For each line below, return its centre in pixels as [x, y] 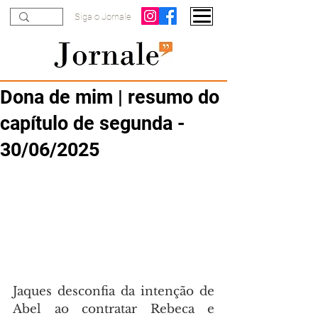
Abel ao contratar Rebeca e [114, 309]
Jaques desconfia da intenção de [114, 291]
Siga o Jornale [103, 17]
